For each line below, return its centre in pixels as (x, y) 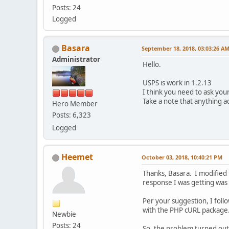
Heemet (77, 157)
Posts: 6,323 (72, 115)
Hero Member (75, 104)
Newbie (64, 214)
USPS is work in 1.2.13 (177, 83)
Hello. (152, 64)
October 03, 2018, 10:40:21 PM (182, 157)
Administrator (76, 59)
